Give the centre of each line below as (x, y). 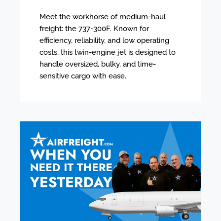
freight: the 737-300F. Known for (94, 28)
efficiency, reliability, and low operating (104, 40)
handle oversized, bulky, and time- (98, 64)
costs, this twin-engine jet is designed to (108, 52)
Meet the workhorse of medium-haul (103, 17)
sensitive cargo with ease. (83, 76)
